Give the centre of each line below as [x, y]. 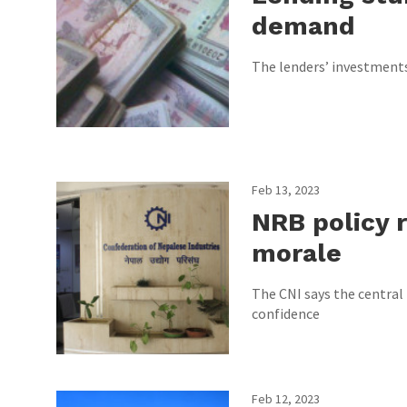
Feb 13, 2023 [286, 190]
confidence [286, 313]
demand [303, 26]
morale [297, 253]
